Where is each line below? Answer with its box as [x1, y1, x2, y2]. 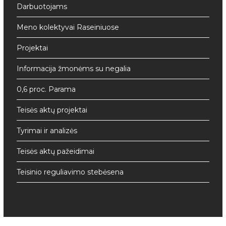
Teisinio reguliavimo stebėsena [17, 167, 124, 177]
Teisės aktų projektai [17, 105, 88, 115]
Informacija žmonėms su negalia [17, 64, 131, 74]
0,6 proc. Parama [17, 85, 76, 94]
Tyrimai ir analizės [17, 126, 78, 136]
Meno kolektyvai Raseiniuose [17, 23, 120, 32]
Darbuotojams [17, 2, 68, 12]
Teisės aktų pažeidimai [17, 147, 95, 156]
